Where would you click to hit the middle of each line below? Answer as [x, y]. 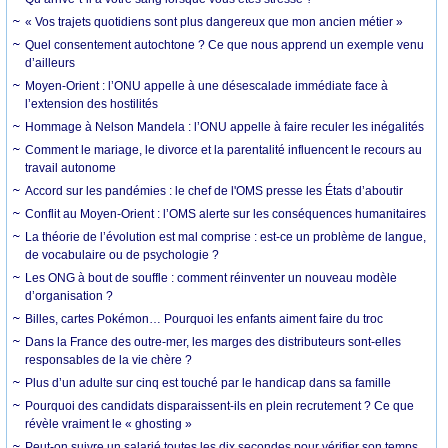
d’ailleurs [50, 62]
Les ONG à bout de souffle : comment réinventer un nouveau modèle [211, 277]
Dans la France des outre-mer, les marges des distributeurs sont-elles [213, 341]
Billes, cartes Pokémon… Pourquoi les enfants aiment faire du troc [204, 318]
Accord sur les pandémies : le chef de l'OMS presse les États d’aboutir [214, 190]
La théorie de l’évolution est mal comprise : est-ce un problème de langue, [226, 236]
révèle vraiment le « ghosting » [109, 423]
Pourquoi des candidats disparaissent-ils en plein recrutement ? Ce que [220, 405]
